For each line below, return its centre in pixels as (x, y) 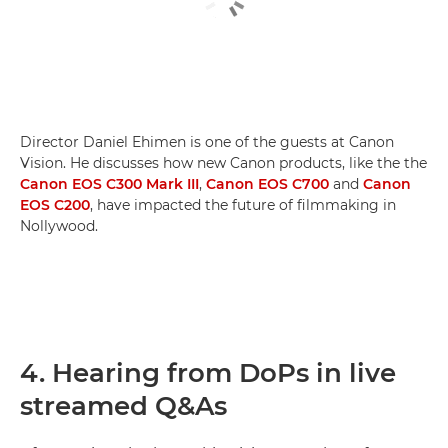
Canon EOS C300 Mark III (109, 183)
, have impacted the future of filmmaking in (243, 204)
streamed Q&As (123, 405)
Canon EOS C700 (267, 183)
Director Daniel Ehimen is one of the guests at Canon (207, 141)
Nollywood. (59, 225)
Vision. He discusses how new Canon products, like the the (223, 162)
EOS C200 (55, 204)
